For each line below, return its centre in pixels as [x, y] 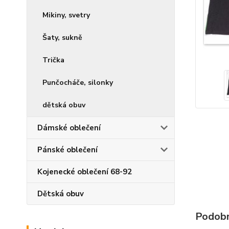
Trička [53, 60]
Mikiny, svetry [66, 15]
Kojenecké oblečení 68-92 [85, 172]
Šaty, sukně [62, 38]
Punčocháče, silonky [78, 83]
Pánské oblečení [67, 150]
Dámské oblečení [69, 128]
